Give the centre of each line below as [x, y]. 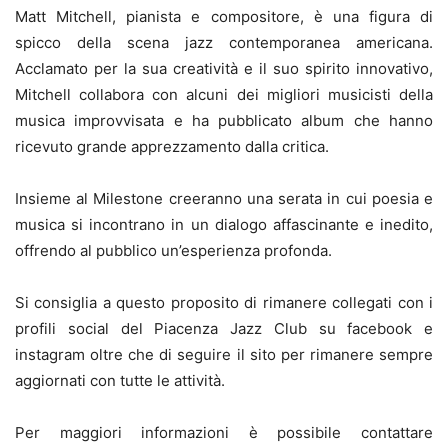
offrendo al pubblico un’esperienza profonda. [173, 250]
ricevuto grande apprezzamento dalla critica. [172, 146]
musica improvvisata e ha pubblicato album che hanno [224, 120]
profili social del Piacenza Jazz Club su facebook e [224, 328]
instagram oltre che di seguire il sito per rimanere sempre [224, 354]
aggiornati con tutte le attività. [120, 380]
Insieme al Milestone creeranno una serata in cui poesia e [224, 198]
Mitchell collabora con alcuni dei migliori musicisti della [224, 94]
